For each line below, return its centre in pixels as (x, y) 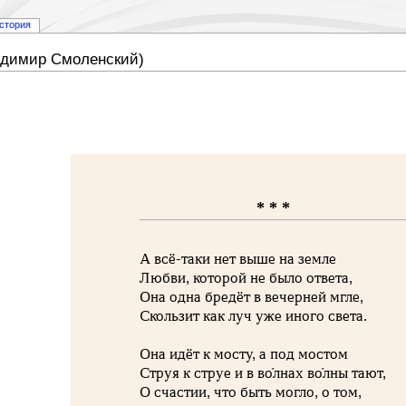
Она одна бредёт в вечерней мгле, (252, 297)
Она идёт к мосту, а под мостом (244, 354)
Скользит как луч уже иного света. (254, 316)
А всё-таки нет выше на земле (238, 259)
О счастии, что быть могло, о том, (251, 392)
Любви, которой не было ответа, (246, 278)
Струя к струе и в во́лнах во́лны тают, (263, 373)
